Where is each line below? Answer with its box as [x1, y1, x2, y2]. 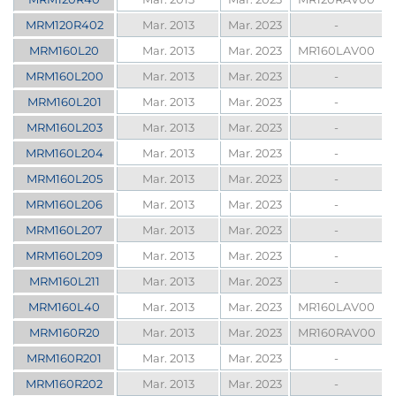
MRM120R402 [25, 18, 103, 33]
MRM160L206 [26, 197, 103, 212]
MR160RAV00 [297, 325, 376, 340]
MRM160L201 [27, 95, 102, 110]
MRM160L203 [26, 120, 103, 135]
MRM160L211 [28, 274, 100, 289]
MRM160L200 [25, 69, 103, 84]
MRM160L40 [28, 300, 101, 315]
